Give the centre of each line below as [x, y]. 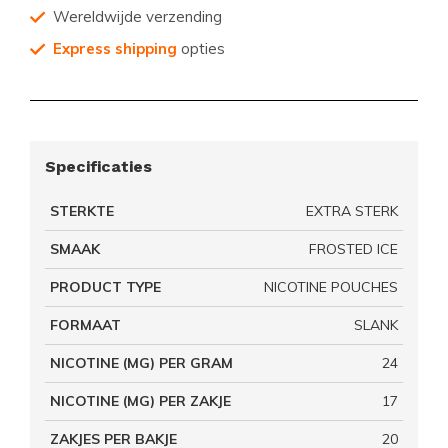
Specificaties [98, 166]
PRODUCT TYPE [105, 287]
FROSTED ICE [353, 249]
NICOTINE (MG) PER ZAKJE [140, 401]
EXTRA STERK [352, 211]
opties [201, 48]
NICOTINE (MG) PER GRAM [141, 363]
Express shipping [115, 48]
